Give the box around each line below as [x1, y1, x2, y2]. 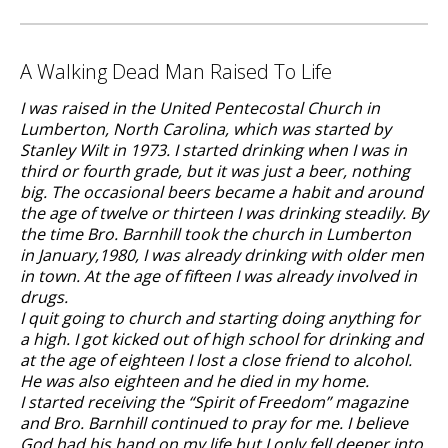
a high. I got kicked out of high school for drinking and [20, 328, 423, 350]
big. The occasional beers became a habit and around [20, 181, 423, 203]
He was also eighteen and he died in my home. [20, 370, 369, 392]
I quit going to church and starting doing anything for [20, 307, 420, 329]
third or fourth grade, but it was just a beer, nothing [20, 160, 410, 182]
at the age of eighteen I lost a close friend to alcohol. [20, 349, 412, 371]
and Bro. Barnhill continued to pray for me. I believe [20, 412, 408, 434]
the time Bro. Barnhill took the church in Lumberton [20, 223, 411, 245]
